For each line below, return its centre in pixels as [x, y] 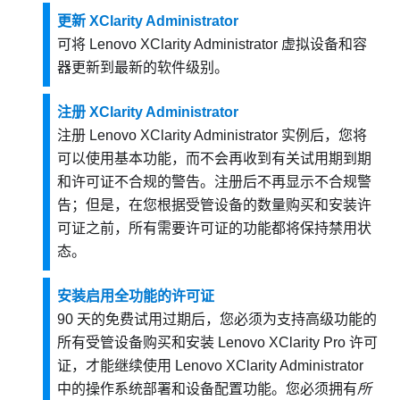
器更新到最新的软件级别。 [143, 68]
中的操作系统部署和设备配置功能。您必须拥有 [207, 389]
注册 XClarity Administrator [148, 112]
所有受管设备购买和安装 [137, 343]
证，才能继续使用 [116, 366]
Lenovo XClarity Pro [282, 343]
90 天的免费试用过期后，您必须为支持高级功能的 [217, 320]
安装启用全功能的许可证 [136, 296]
